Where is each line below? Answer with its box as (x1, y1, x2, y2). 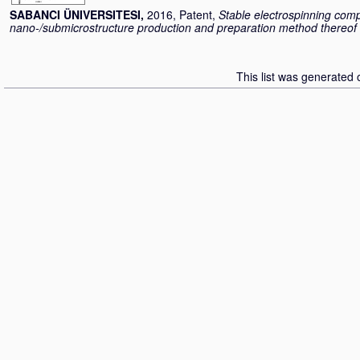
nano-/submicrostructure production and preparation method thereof (10, 19, 357, 35)
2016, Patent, (147, 6, 219, 22)
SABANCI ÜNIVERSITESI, (10, 6, 147, 22)
